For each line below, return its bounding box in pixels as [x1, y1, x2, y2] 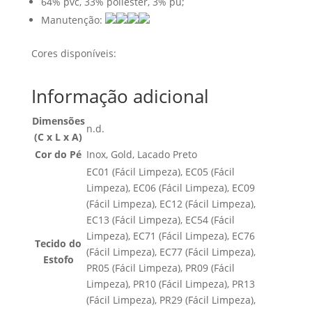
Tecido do [35, 237, 82, 250]
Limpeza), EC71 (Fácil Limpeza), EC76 [86, 229, 255, 242]
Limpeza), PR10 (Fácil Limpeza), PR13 [86, 277, 255, 290]
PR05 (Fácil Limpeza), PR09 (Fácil [86, 261, 235, 274]
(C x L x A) [34, 130, 83, 143]
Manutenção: [40, 13, 105, 26]
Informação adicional [31, 84, 209, 109]
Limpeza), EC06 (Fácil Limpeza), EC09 [86, 181, 255, 194]
